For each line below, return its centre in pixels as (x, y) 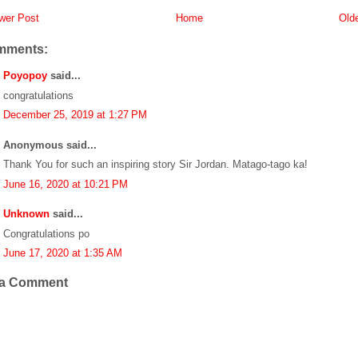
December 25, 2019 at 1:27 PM (75, 115)
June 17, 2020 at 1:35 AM (63, 253)
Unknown (26, 214)
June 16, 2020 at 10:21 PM (66, 184)
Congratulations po (46, 233)
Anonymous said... (50, 145)
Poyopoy (25, 76)
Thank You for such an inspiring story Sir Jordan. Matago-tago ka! (155, 165)
